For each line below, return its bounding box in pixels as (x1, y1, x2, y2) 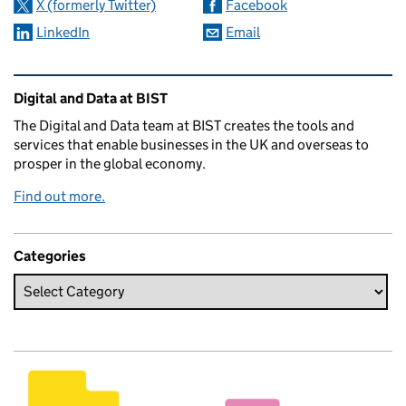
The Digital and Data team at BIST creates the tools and (14, 116, 354, 134)
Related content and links (17, 74, 238, 99)
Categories (14, 246, 86, 265)
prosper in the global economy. (14, 154, 206, 172)
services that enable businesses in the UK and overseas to (14, 135, 369, 153)
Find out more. (14, 187, 105, 205)
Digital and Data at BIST (14, 89, 168, 107)
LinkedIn (36, 23, 90, 41)
